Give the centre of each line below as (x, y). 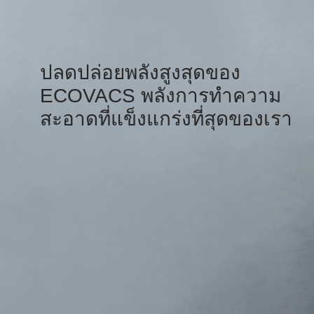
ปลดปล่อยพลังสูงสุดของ (140, 73)
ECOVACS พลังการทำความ (161, 96)
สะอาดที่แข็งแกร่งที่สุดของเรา (166, 119)
